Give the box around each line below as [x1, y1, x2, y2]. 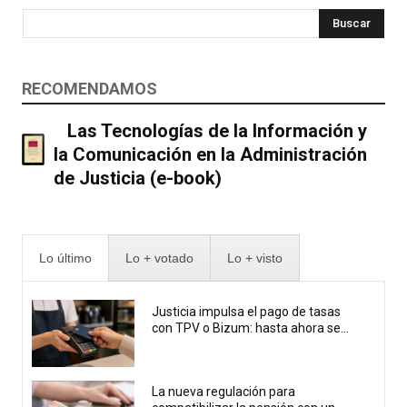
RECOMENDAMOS [22, 78, 157, 98]
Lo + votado [125, 250, 194, 265]
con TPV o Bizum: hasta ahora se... [152, 320, 350, 335]
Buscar [333, 15, 371, 30]
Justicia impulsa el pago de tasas [152, 303, 342, 319]
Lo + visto [227, 250, 283, 265]
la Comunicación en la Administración [53, 143, 367, 165]
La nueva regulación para [152, 384, 296, 400]
